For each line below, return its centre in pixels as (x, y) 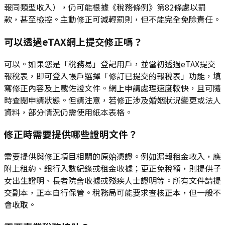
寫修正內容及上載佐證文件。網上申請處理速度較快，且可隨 (113, 88)
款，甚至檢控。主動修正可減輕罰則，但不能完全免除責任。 (113, 19)
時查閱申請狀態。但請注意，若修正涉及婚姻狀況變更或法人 (113, 100)
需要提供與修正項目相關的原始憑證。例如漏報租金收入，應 (113, 156)
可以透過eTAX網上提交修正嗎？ (73, 41)
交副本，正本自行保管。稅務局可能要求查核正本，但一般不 (113, 192)
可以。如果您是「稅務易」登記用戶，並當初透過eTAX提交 (110, 64)
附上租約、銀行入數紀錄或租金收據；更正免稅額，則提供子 (113, 168)
